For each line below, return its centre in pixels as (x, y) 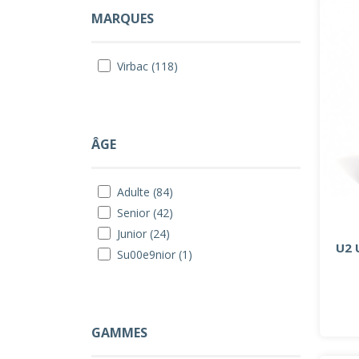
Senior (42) (145, 212)
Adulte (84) (145, 192)
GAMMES (119, 332)
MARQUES (123, 18)
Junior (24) (143, 233)
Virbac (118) (147, 66)
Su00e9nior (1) (155, 254)
